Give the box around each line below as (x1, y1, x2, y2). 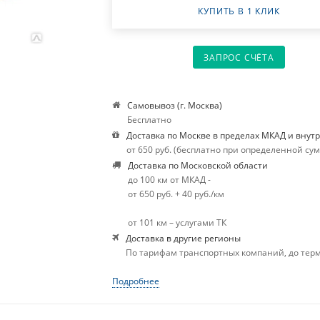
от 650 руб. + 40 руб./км (128, 187, 225, 200)
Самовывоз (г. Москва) (127, 99, 223, 111)
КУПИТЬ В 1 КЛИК (198, 5, 280, 17)
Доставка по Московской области (128, 159, 269, 171)
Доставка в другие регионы (126, 231, 241, 244)
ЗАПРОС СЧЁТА (204, 51, 274, 64)
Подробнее (112, 274, 160, 287)
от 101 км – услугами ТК (128, 216, 227, 229)
